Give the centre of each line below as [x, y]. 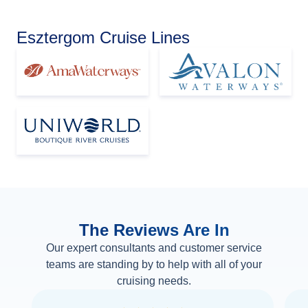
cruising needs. [154, 281]
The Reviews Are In [154, 230]
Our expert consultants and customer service [154, 248]
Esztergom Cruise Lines [103, 38]
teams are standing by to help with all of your [154, 265]
